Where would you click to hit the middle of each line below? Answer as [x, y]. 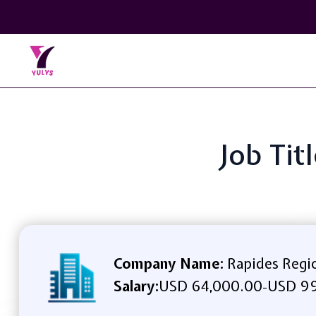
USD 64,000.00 [210, 286]
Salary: [136, 286]
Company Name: [168, 263]
